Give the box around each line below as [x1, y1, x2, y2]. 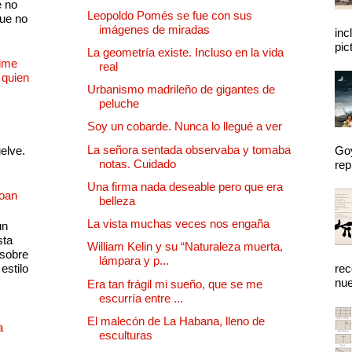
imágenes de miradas [99, 22, 210, 36]
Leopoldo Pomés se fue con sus [87, 8, 252, 22]
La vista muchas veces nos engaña [87, 217, 269, 231]
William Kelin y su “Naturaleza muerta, [87, 240, 283, 254]
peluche [99, 97, 139, 111]
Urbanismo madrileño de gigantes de [87, 82, 275, 97]
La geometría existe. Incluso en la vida [87, 45, 284, 59]
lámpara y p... [99, 254, 169, 268]
